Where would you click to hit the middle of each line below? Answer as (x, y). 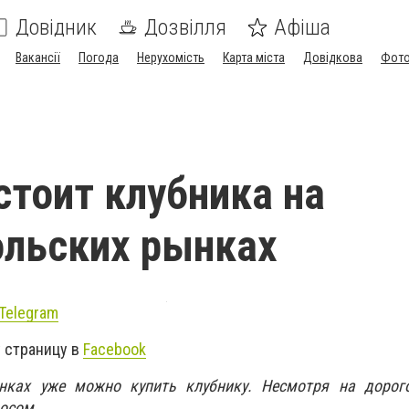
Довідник (56, 27)
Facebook (115, 350)
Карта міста (254, 58)
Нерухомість (171, 58)
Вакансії (38, 58)
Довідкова (333, 58)
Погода (99, 58)
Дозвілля (185, 27)
